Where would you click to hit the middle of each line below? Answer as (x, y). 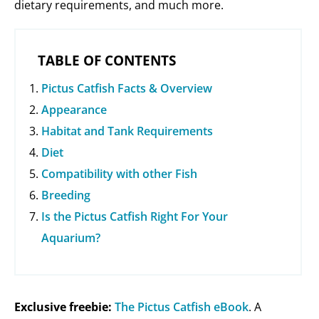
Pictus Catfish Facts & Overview (127, 89)
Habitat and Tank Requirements (127, 131)
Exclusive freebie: (63, 307)
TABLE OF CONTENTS (107, 61)
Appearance (74, 110)
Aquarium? (71, 238)
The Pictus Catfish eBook (182, 307)
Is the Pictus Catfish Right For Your (135, 217)
